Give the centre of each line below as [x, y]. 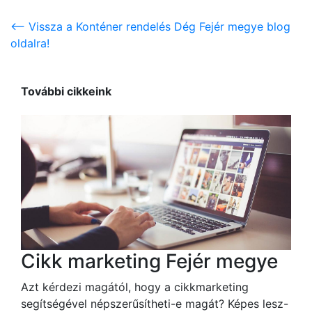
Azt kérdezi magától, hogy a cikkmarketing [135, 287]
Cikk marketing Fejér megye [149, 261]
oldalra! [30, 43]
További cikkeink [66, 92]
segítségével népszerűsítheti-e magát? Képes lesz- [155, 303]
